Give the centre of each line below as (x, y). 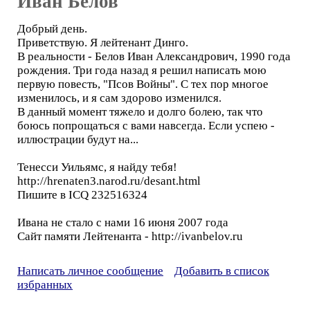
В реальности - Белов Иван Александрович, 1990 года (154, 56)
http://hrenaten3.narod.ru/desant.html (109, 181)
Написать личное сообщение (90, 271)
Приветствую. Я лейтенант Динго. (103, 43)
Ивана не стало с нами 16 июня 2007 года (123, 222)
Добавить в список (222, 271)
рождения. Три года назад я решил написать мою (142, 70)
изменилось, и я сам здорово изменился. (119, 98)
